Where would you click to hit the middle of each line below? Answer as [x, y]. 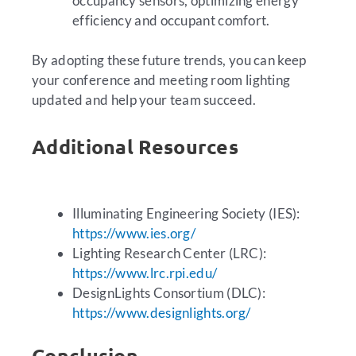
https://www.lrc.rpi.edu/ [145, 273]
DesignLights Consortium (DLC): [169, 292]
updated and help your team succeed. [144, 100]
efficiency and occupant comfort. [171, 20]
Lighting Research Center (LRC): [170, 253]
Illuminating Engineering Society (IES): [186, 213]
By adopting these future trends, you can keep [169, 60]
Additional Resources [135, 147]
